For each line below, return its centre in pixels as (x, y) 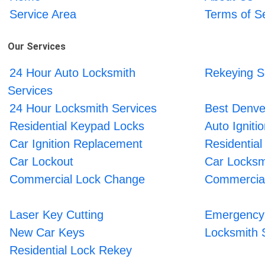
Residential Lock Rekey (71, 250)
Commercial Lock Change (77, 179)
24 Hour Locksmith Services (83, 108)
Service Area (43, 14)
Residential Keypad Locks (77, 126)
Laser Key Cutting (57, 214)
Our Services (37, 46)
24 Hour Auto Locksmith (73, 72)
